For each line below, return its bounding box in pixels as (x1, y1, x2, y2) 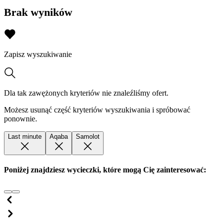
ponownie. (4, 114, 37, 123)
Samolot (76, 132, 100, 140)
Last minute (8, 132, 42, 140)
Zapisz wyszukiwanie (4, 50, 72, 58)
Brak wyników (4, 6, 72, 19)
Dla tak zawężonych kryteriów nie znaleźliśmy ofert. (4, 88, 168, 97)
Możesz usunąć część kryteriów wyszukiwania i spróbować (4, 105, 190, 114)
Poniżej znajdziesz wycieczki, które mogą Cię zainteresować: (4, 165, 206, 174)
